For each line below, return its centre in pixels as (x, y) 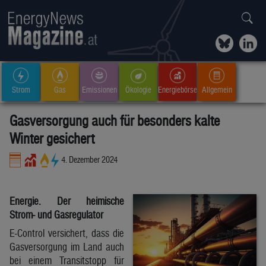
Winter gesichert (52, 138)
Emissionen (99, 89)
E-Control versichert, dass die (67, 233)
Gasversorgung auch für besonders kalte (115, 121)
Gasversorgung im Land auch (67, 246)
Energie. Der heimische (67, 201)
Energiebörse (178, 89)
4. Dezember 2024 (90, 159)
